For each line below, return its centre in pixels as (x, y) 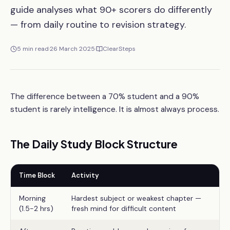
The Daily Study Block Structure (94, 144)
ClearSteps (119, 49)
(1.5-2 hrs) (36, 208)
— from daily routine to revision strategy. (98, 25)
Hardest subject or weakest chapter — (136, 198)
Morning (32, 198)
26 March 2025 (72, 49)
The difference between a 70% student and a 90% (105, 97)
